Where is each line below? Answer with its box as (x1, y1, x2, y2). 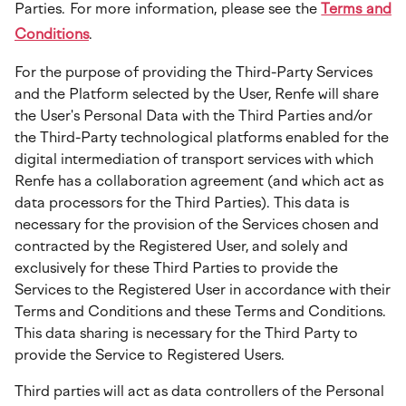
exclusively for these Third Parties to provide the (14, 259, 338, 276)
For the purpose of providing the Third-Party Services (14, 63, 372, 81)
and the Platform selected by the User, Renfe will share (14, 85, 379, 102)
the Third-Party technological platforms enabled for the (14, 129, 389, 146)
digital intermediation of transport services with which (14, 150, 373, 168)
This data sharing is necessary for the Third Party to (14, 324, 358, 342)
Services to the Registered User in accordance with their (14, 281, 391, 298)
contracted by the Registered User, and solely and (14, 237, 348, 255)
